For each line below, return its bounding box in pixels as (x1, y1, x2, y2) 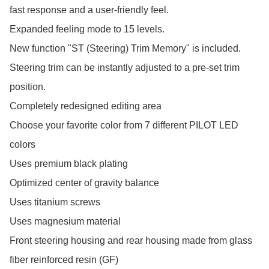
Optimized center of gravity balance (10, 178, 159, 189)
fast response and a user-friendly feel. (10, 5, 169, 16)
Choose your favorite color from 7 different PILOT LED (10, 120, 238, 131)
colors (10, 139, 35, 150)
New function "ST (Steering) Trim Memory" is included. (10, 43, 241, 54)
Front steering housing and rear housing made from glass (10, 235, 252, 246)
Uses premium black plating (10, 159, 128, 169)
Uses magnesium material (10, 216, 121, 227)
